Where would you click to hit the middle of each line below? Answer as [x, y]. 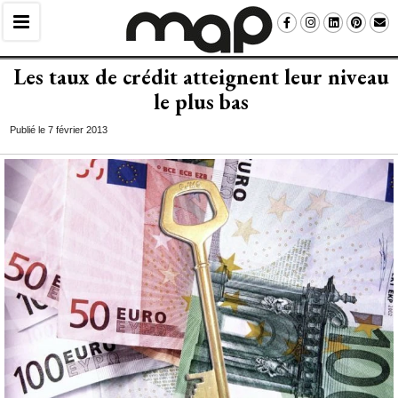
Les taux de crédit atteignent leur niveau [201, 77]
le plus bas [201, 102]
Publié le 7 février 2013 [59, 130]
